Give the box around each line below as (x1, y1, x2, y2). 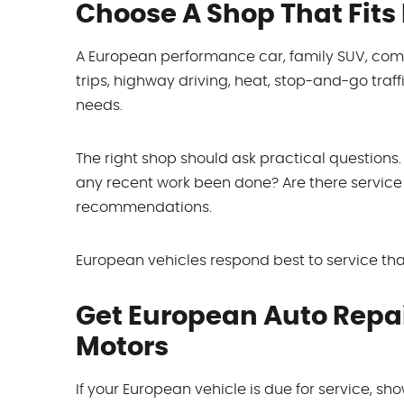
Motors (76, 335, 169, 362)
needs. (76, 98, 123, 114)
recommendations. (76, 200, 212, 216)
